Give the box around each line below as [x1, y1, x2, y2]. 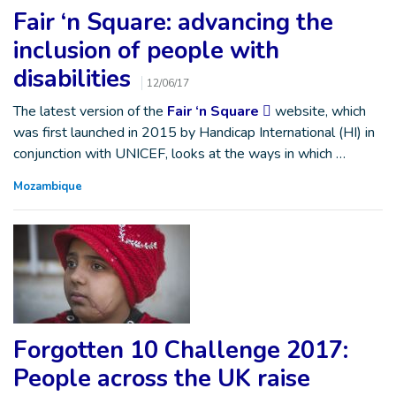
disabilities [13, 63, 137, 95]
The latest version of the [13, 102, 167, 121]
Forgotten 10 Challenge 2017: [13, 334, 348, 367]
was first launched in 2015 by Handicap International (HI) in [13, 123, 375, 142]
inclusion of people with [13, 34, 279, 67]
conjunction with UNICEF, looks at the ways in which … [13, 144, 346, 164]
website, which [271, 102, 366, 121]
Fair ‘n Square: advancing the [13, 6, 333, 39]
